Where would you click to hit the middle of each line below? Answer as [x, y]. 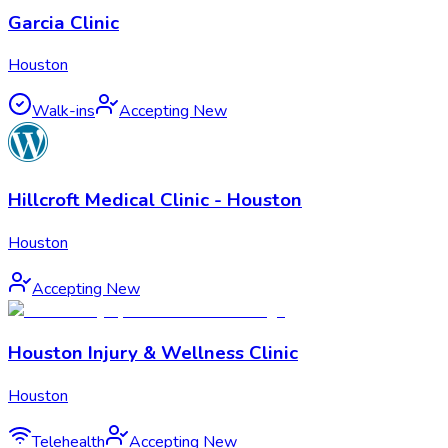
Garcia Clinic [63, 22]
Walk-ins [63, 111]
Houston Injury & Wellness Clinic [153, 353]
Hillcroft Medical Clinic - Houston [155, 200]
